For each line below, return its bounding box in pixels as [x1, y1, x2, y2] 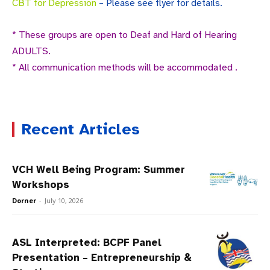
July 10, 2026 [45, 196, 83, 206]
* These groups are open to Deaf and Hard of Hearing [12, 29, 237, 42]
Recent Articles [22, 119, 140, 140]
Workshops [12, 178, 69, 192]
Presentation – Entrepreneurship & [12, 251, 192, 265]
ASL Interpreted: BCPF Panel [12, 236, 162, 250]
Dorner [12, 196, 36, 206]
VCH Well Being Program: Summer [12, 163, 185, 177]
